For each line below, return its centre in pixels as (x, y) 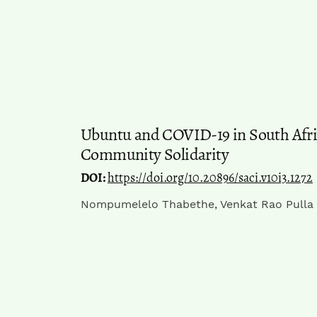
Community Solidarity (155, 154)
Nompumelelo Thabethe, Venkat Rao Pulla (197, 204)
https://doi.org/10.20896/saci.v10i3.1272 (210, 177)
